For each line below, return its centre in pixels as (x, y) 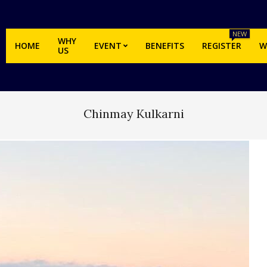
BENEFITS (165, 46)
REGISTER (222, 46)
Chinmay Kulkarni (133, 114)
